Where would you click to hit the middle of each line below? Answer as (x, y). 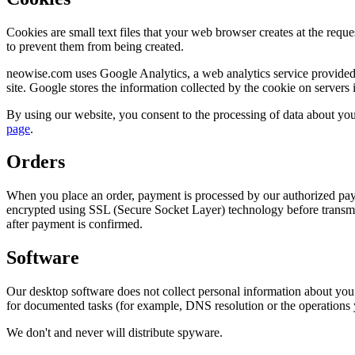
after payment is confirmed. (74, 224)
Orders (36, 162)
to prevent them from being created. (95, 46)
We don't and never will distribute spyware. (115, 333)
